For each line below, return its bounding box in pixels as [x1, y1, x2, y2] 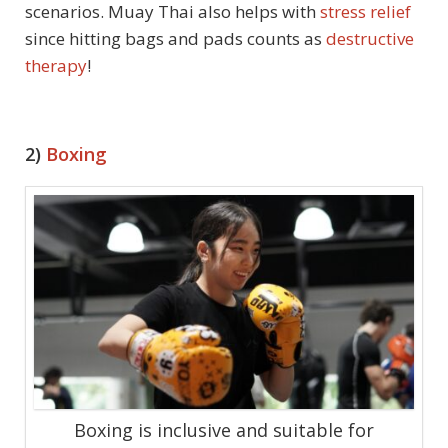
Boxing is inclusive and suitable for [74, 418, 374, 443]
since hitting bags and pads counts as [25, 27, 326, 51]
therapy [25, 54, 87, 78]
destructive [326, 27, 414, 51]
